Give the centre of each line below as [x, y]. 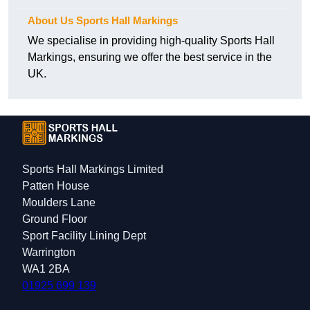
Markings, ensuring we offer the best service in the [150, 57]
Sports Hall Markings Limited [93, 170]
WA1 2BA [46, 269]
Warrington [49, 253]
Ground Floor [55, 219]
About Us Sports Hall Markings [103, 21]
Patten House [56, 186]
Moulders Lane [59, 203]
